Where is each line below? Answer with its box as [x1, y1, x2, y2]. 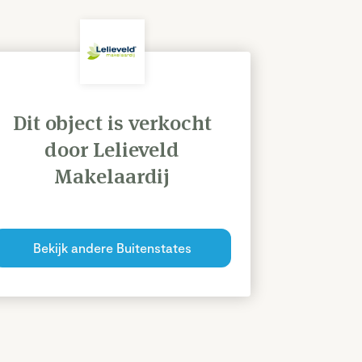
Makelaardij [53, 163, 170, 189]
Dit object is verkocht [12, 110, 212, 136]
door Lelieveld [44, 137, 180, 162]
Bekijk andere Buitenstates [32, 240, 192, 255]
